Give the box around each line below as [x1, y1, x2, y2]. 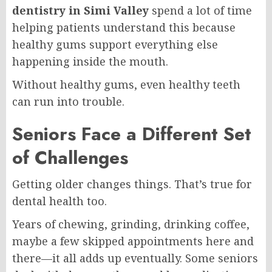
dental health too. [12, 193, 107, 208]
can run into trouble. [12, 93, 124, 109]
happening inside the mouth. [12, 53, 168, 69]
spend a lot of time [149, 2, 252, 18]
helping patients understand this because [12, 19, 236, 35]
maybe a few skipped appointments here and [12, 233, 254, 248]
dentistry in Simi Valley [12, 2, 149, 18]
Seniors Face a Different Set [12, 120, 251, 147]
